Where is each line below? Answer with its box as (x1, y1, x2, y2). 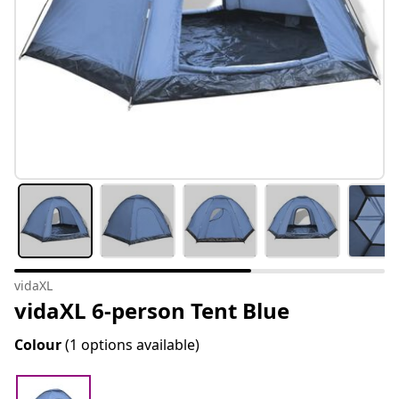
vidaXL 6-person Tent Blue (14, 296, 289, 326)
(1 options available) (65, 335, 199, 355)
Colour (14, 335, 65, 355)
